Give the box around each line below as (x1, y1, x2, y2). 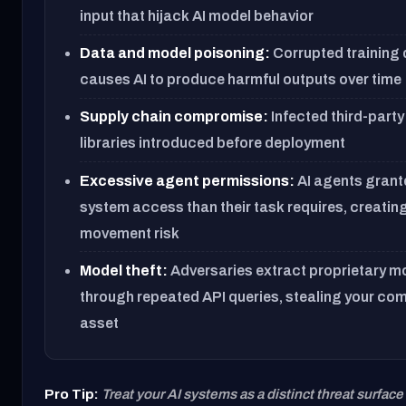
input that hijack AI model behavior (80, 8, 314, 24)
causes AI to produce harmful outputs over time (80, 72, 402, 88)
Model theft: (80, 262, 169, 278)
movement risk (80, 225, 180, 241)
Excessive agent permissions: (80, 172, 295, 188)
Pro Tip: (44, 386, 99, 401)
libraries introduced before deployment (80, 135, 346, 151)
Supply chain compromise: (80, 109, 269, 125)
